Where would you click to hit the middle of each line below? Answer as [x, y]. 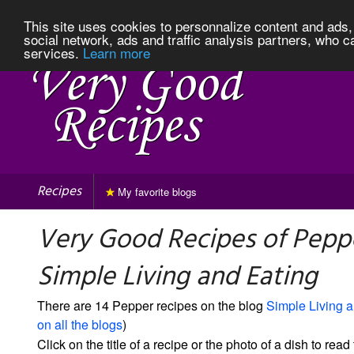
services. [53, 52]
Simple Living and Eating [177, 277]
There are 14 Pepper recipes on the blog [152, 305]
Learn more [117, 52]
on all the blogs [80, 324]
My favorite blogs [156, 191]
